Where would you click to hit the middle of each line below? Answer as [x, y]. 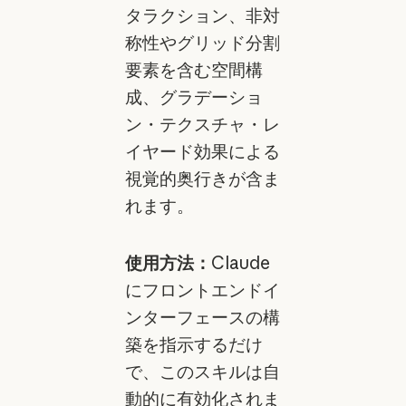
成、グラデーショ [193, 97]
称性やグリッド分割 [202, 42]
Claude [240, 262]
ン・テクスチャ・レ [202, 124]
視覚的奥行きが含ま [202, 178]
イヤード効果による [202, 151]
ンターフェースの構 [202, 317]
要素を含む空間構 [193, 69]
